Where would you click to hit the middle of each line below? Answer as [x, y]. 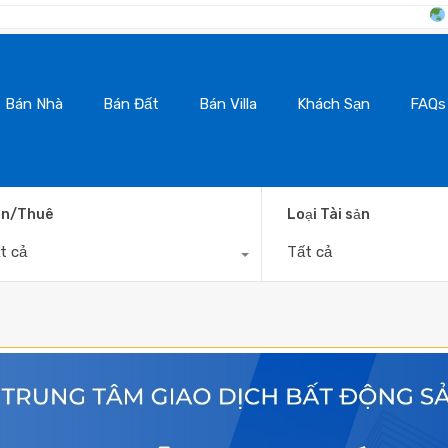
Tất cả [310, 251]
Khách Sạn [333, 103]
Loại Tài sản [329, 214]
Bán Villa [228, 103]
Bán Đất [131, 103]
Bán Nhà [34, 103]
